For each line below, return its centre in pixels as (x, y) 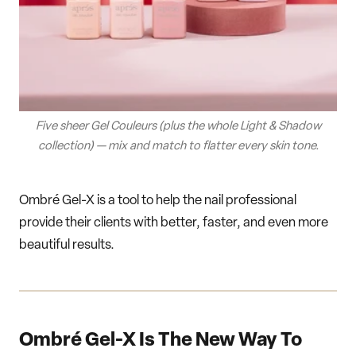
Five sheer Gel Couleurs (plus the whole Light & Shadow (178, 127)
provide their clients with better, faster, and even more (174, 223)
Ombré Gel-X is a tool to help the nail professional (158, 201)
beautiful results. (67, 246)
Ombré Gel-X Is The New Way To (161, 341)
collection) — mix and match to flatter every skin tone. (178, 147)
